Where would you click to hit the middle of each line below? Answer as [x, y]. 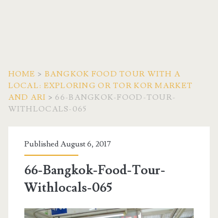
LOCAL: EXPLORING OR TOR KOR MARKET [100, 86]
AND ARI [27, 97]
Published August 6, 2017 [67, 144]
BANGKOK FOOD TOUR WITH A [113, 74]
